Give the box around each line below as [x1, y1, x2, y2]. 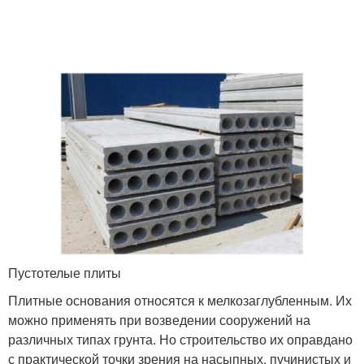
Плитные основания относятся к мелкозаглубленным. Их [8, 291, 352, 310]
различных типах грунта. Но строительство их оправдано [8, 330, 353, 349]
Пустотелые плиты [8, 263, 121, 282]
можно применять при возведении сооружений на [8, 310, 310, 329]
